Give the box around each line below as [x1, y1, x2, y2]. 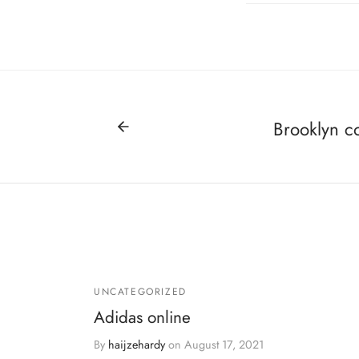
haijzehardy [108, 337, 165, 353]
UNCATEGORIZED [94, 284, 187, 300]
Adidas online [94, 305, 191, 330]
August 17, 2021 [184, 337, 264, 353]
